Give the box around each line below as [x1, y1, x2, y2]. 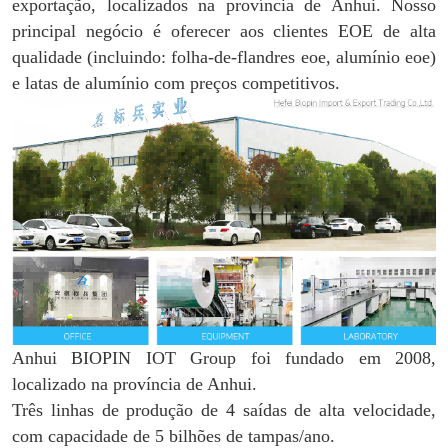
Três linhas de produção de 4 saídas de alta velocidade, [12, 400, 436, 421]
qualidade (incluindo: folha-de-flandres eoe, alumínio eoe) [12, 46, 436, 67]
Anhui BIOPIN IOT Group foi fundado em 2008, [12, 348, 436, 369]
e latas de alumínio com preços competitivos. [12, 72, 340, 93]
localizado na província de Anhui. [12, 374, 257, 395]
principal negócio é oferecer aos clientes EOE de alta [12, 20, 436, 41]
